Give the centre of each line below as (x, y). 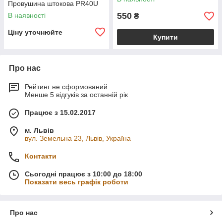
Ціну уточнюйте (35, 32)
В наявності (27, 15)
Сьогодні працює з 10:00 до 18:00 (83, 174)
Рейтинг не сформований (66, 87)
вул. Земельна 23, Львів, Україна (78, 138)
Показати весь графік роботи (77, 182)
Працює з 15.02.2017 (60, 112)
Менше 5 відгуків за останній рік (76, 95)
